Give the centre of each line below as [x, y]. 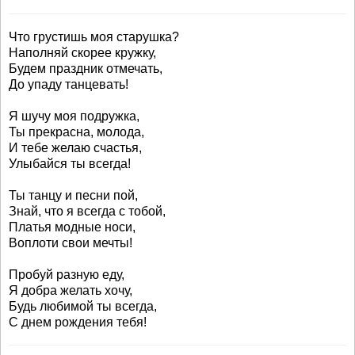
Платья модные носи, [72, 227]
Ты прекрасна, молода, [76, 132]
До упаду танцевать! [69, 84]
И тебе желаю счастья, [75, 148]
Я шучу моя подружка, [74, 116]
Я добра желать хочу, [71, 290]
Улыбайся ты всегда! [70, 164]
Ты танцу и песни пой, [73, 195]
